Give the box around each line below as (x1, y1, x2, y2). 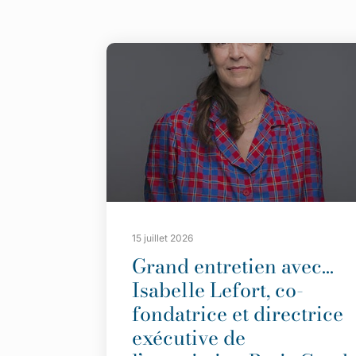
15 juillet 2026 (132, 231, 194, 244)
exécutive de (132, 322, 246, 353)
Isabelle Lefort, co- (132, 274, 304, 305)
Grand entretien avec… (132, 250, 335, 281)
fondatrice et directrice (132, 298, 344, 329)
